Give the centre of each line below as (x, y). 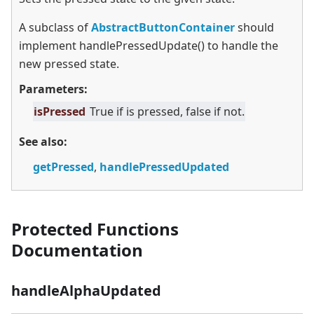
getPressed (63, 167)
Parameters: (53, 89)
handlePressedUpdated (164, 167)
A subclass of (55, 28)
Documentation (77, 250)
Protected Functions (95, 229)
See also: (43, 142)
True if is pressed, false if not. (167, 112)
